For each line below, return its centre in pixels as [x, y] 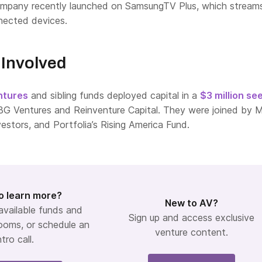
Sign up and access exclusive [191, 217]
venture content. [191, 232]
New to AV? [191, 203]
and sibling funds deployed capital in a [114, 95]
